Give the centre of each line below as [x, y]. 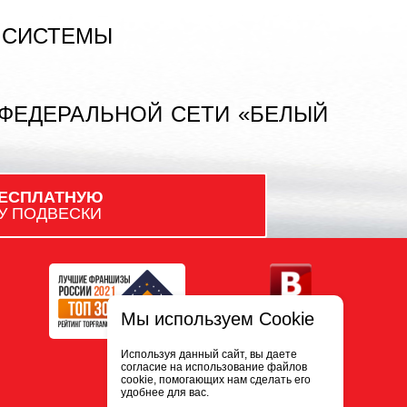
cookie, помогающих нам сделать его [216, 380]
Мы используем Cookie [218, 319]
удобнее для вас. [165, 392]
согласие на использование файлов [214, 367]
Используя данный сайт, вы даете [209, 354]
